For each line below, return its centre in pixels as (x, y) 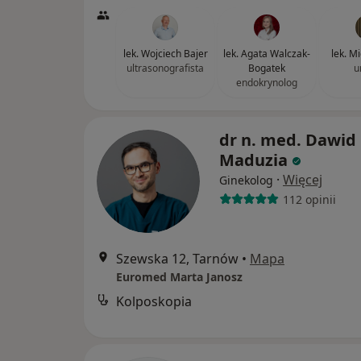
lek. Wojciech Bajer (165, 54)
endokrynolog (267, 83)
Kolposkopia (154, 301)
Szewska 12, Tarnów (177, 259)
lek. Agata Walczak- (267, 54)
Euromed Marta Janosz (179, 277)
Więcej (303, 180)
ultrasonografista (165, 68)
